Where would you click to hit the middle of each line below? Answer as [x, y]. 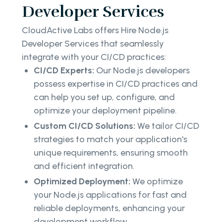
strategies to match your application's [111, 139]
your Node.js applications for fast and [110, 194]
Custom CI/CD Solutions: [84, 126]
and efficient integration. [85, 166]
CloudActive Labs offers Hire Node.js [95, 30]
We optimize [157, 181]
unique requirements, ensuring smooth [111, 152]
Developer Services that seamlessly [93, 43]
